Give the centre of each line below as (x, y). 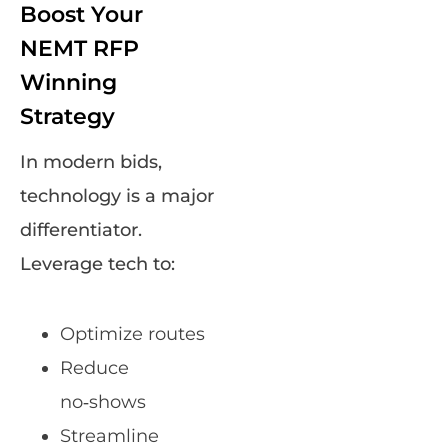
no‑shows (103, 402)
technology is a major (117, 196)
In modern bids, (91, 162)
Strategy (67, 117)
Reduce (94, 368)
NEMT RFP (79, 49)
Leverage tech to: (97, 264)
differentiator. (81, 230)
